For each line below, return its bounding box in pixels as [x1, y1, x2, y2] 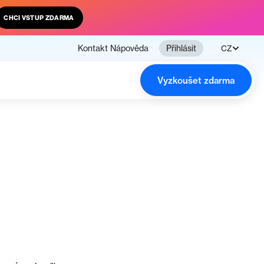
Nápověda [110, 43, 148, 53]
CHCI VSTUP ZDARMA [4, 14, 74, 22]
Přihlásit [166, 43, 196, 53]
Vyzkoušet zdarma [157, 74, 235, 86]
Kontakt [78, 43, 108, 53]
